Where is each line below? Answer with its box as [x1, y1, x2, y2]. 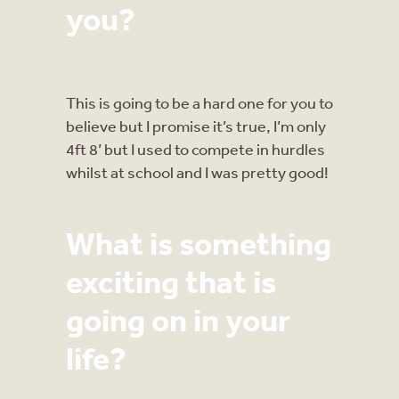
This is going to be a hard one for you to [66, 92, 333, 112]
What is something [66, 223, 331, 262]
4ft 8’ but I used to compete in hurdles [66, 138, 325, 159]
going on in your [66, 299, 290, 338]
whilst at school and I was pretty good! [66, 161, 329, 182]
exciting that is [66, 261, 276, 300]
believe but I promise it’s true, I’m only [66, 115, 326, 135]
